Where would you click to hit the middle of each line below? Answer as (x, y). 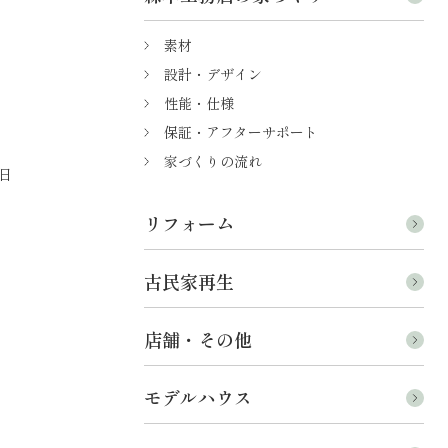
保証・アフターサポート (241, 132)
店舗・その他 (198, 339)
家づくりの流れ (213, 161)
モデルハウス (198, 397)
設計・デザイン (213, 74)
